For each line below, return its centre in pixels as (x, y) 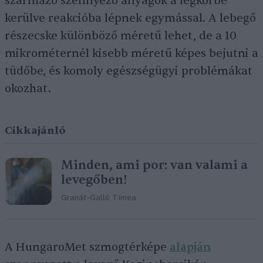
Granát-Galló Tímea (99, 198)
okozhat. (28, 89)
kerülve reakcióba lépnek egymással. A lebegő (130, 18)
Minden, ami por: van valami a (154, 166)
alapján (190, 247)
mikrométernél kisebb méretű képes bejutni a (131, 54)
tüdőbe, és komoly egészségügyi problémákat (129, 71)
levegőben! (94, 180)
